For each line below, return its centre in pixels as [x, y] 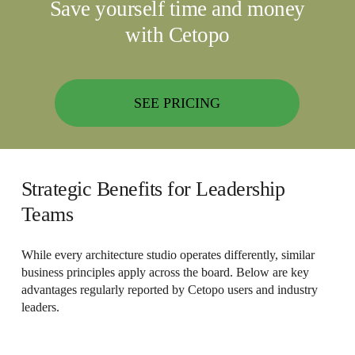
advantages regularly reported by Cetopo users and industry [169, 290]
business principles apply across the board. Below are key [165, 273]
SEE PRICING [177, 103]
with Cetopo [177, 35]
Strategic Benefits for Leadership [153, 189]
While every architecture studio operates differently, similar [168, 255]
